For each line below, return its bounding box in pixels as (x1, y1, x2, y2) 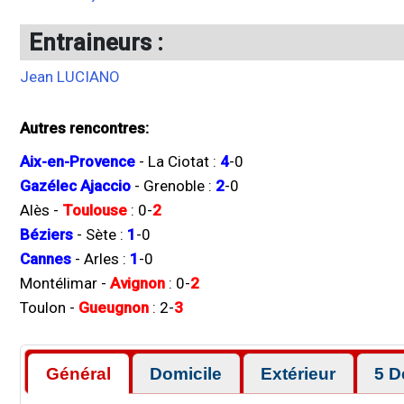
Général (46, 363, 112, 383)
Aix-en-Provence (20, 152, 135, 170)
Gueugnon (78, 298, 149, 317)
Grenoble (143, 177, 205, 195)
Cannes (20, 250, 71, 268)
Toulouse (62, 201, 127, 219)
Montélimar (20, 274, 97, 292)
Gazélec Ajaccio (20, 177, 131, 195)
